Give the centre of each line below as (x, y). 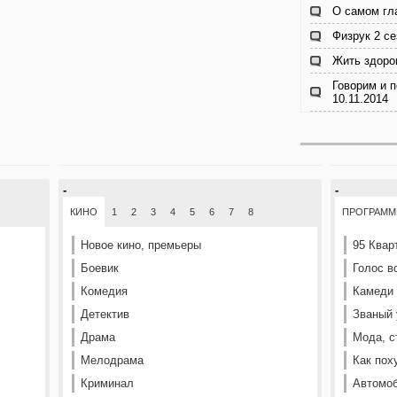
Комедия (104, 291)
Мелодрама (112, 360)
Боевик (100, 268)
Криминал (107, 383)
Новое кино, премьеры (141, 245)
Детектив (105, 314)
